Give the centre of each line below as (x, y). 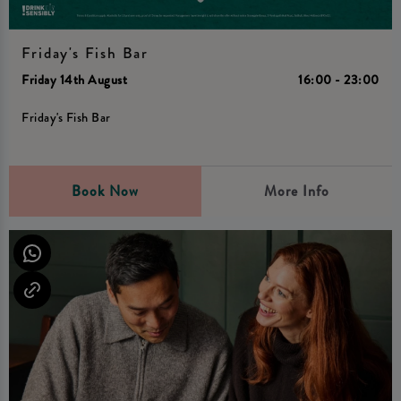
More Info (296, 192)
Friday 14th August (75, 81)
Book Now (105, 192)
